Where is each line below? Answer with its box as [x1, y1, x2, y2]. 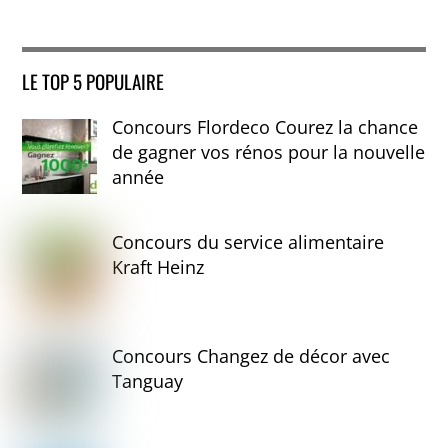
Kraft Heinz [112, 254, 205, 279]
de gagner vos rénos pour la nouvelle [112, 139, 426, 164]
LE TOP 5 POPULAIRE [22, 66, 165, 95]
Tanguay [112, 369, 184, 394]
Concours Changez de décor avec [112, 344, 391, 369]
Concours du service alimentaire [112, 229, 385, 254]
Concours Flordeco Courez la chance [112, 114, 419, 139]
